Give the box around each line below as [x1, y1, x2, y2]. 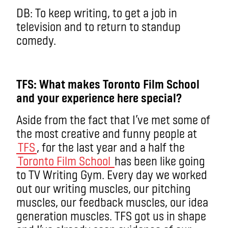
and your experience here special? [16, 90, 182, 105]
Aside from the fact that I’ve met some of [16, 111, 210, 127]
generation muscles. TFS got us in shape [16, 208, 206, 223]
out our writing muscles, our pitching [16, 180, 191, 195]
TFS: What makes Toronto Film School [16, 76, 199, 91]
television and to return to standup [16, 18, 181, 34]
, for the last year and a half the [37, 139, 185, 154]
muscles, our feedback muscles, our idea [16, 194, 208, 209]
